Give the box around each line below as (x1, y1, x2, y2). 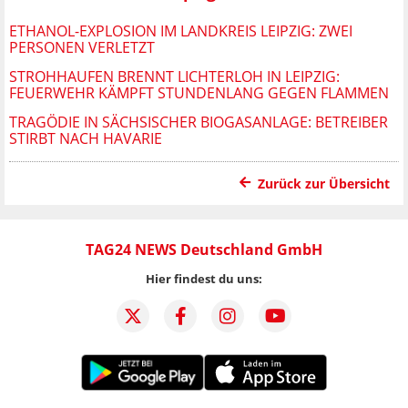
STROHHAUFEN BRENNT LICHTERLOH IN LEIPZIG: (9, 66, 340, 87)
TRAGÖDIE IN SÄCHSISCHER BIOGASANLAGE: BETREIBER (9, 111, 388, 132)
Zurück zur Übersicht (258, 174, 390, 192)
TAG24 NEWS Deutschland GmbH (86, 239, 322, 260)
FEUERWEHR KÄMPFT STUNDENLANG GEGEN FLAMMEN (9, 82, 389, 103)
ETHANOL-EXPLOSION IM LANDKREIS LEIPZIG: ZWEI (9, 20, 352, 41)
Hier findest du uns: (146, 270, 262, 287)
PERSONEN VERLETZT (9, 36, 155, 57)
